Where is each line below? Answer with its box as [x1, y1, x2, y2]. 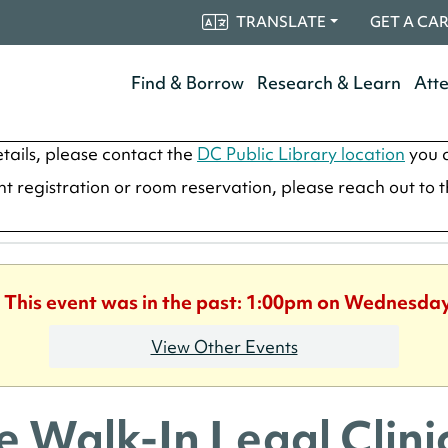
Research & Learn [257, 71, 402, 94]
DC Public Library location [197, 142, 405, 165]
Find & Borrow [131, 71, 245, 94]
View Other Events [150, 335, 298, 358]
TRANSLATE [236, 12, 327, 32]
